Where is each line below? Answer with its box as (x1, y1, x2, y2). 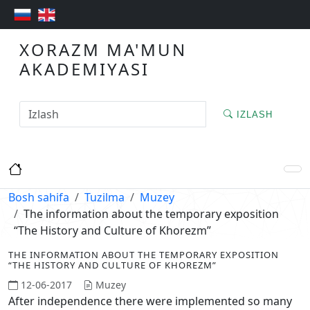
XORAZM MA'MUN (19, 38, 187, 62)
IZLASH (233, 109, 273, 120)
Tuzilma (84, 190, 125, 206)
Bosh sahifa (8, 190, 69, 206)
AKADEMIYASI (19, 57, 149, 81)
